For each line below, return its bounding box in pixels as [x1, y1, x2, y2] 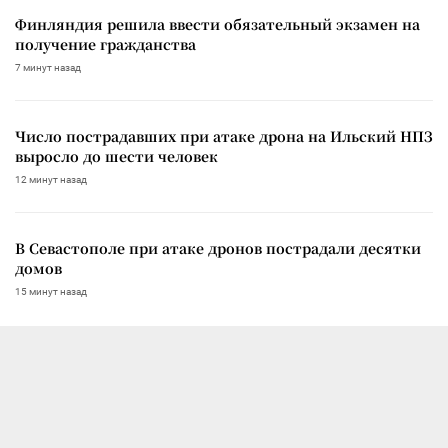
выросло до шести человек [15, 145, 218, 166]
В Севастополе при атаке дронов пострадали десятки [15, 237, 421, 258]
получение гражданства [15, 33, 196, 54]
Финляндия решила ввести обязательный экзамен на [15, 13, 420, 34]
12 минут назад [15, 173, 87, 185]
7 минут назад [15, 61, 81, 73]
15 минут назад [15, 285, 87, 297]
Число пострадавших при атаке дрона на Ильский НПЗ [15, 125, 433, 146]
